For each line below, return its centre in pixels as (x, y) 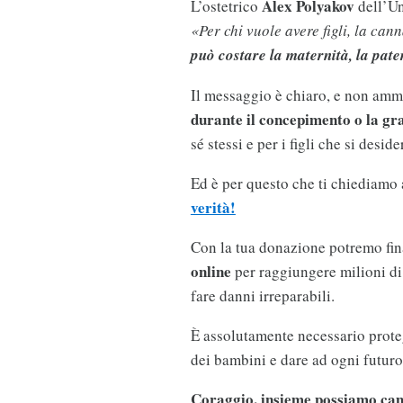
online (210, 272)
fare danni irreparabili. (262, 296)
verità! (213, 208)
